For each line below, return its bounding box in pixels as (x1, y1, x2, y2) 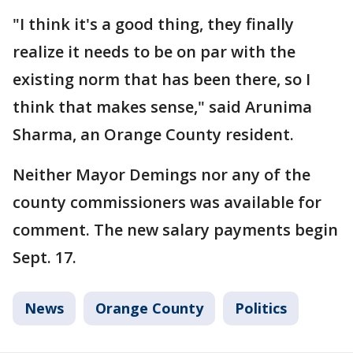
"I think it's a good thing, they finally (13, 13, 294, 35)
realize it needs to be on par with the (13, 41, 295, 62)
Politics (235, 299, 287, 318)
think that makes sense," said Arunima (13, 96, 312, 117)
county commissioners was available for (13, 191, 321, 213)
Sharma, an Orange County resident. (13, 124, 294, 145)
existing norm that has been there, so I (13, 69, 310, 90)
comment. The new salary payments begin (13, 219, 338, 240)
